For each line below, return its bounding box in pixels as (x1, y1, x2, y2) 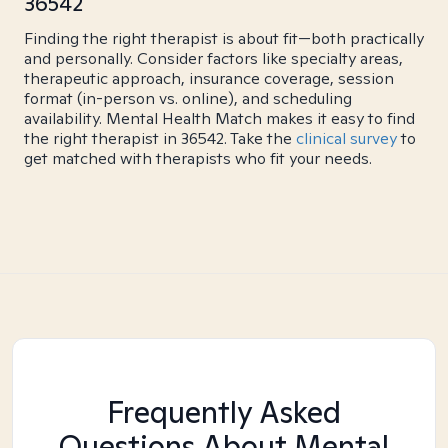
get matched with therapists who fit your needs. (24, 148, 372, 169)
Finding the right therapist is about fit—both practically (24, 28, 424, 49)
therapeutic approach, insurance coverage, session (24, 68, 394, 89)
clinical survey (296, 128, 397, 149)
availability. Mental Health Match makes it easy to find (24, 108, 415, 129)
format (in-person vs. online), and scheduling (24, 88, 352, 109)
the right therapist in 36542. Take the (24, 128, 296, 149)
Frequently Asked (107, 392, 341, 432)
